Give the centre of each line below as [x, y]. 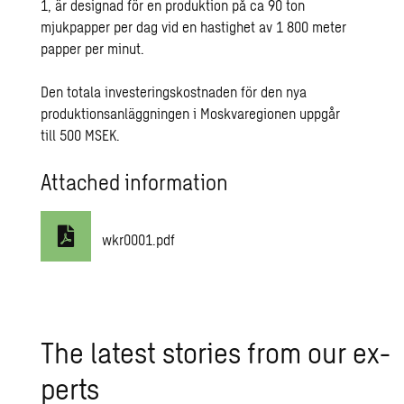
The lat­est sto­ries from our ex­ [216, 352]
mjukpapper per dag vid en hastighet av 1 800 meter [194, 27]
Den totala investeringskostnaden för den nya [174, 92]
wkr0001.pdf [139, 239]
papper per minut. [93, 48]
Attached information [135, 182]
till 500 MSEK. [81, 135]
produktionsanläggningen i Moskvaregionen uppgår [191, 113]
